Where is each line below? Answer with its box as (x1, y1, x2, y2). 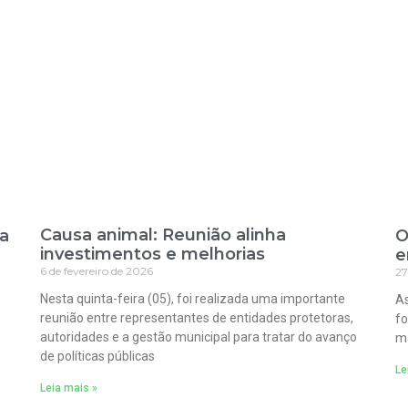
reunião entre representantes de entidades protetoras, (40, 311, 353, 326)
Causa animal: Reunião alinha (40, 225, 286, 246)
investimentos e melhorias (40, 244, 265, 265)
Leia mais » (40, 382, 97, 395)
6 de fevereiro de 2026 (40, 264, 153, 279)
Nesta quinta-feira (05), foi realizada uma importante (40, 291, 345, 307)
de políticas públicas (40, 349, 155, 364)
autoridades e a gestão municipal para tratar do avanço (40, 330, 357, 345)
